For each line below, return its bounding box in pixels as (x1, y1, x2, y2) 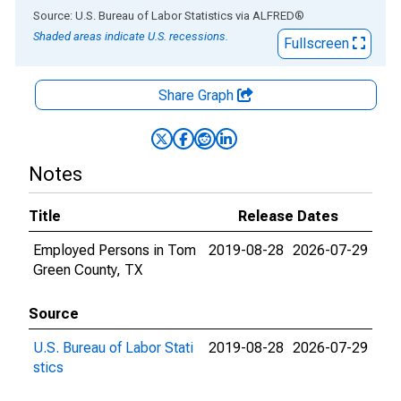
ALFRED (252, 9, 294, 22)
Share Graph (158, 87, 237, 104)
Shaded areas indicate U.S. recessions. (33, 30, 228, 43)
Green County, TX (33, 261, 142, 278)
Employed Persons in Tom (33, 242, 196, 259)
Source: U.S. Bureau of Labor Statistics (33, 9, 233, 22)
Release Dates (238, 208, 338, 225)
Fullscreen (284, 35, 353, 52)
